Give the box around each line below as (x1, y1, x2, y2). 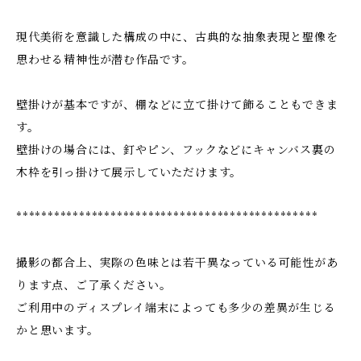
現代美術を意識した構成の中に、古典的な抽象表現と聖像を (16, 30, 338, 44)
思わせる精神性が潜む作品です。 (16, 52, 195, 67)
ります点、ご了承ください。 (16, 278, 172, 293)
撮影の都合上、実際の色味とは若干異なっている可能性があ (16, 255, 338, 270)
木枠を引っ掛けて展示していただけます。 (16, 165, 243, 180)
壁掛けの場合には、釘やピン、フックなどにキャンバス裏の (16, 143, 336, 157)
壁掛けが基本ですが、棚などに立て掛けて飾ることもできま (16, 98, 338, 112)
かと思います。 (16, 323, 99, 338)
